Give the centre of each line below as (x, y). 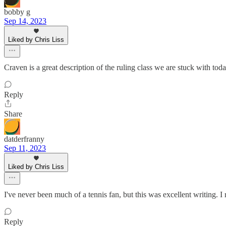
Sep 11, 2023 (25, 148)
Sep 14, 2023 (25, 21)
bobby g (17, 12)
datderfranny (24, 139)
